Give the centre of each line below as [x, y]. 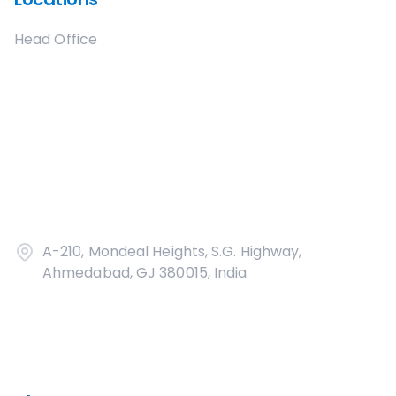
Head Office [56, 39]
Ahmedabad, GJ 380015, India [145, 273]
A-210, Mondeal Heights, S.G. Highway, [172, 251]
